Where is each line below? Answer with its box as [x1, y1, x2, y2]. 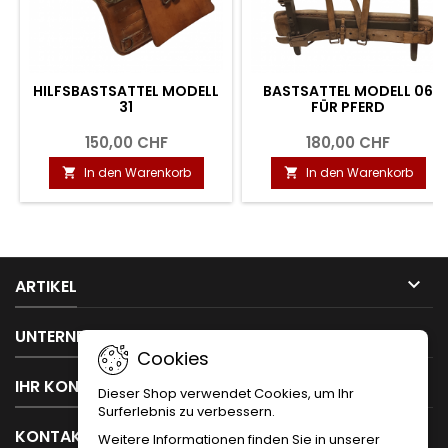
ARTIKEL [15, 275, 77, 299]
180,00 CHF [306, 132, 390, 154]
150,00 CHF [84, 132, 168, 154]
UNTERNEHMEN [15, 325, 128, 349]
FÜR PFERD [311, 97, 385, 118]
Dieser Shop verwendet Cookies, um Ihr [98, 384, 354, 403]
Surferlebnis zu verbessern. [98, 402, 275, 421]
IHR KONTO [15, 375, 102, 399]
